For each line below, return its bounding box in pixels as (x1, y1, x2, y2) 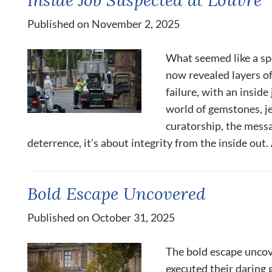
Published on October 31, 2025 (27, 210, 175, 224)
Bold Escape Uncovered (27, 182, 206, 205)
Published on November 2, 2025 (27, 16, 180, 30)
